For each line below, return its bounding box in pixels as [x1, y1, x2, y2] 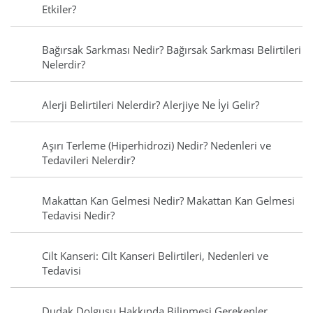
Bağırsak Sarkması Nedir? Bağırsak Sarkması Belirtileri [42, 43, 301, 57]
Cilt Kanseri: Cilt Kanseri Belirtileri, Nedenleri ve [42, 249, 268, 263]
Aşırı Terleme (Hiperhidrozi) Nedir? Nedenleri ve [42, 138, 271, 153]
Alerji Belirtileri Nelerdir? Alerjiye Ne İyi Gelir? [42, 98, 259, 112]
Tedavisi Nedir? [42, 208, 115, 223]
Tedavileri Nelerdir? [42, 153, 135, 168]
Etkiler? [42, 2, 76, 17]
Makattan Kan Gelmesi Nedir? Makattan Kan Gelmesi [42, 194, 295, 208]
